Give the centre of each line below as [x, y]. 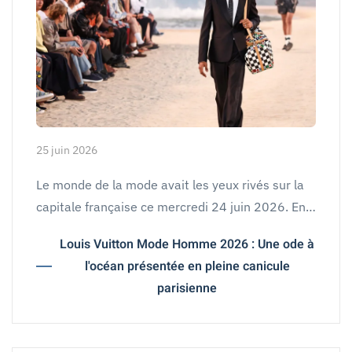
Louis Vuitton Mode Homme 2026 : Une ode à [187, 244]
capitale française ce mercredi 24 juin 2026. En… [176, 206]
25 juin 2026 [67, 150]
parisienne [187, 288]
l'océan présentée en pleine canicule [187, 266]
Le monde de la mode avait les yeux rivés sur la [170, 184]
